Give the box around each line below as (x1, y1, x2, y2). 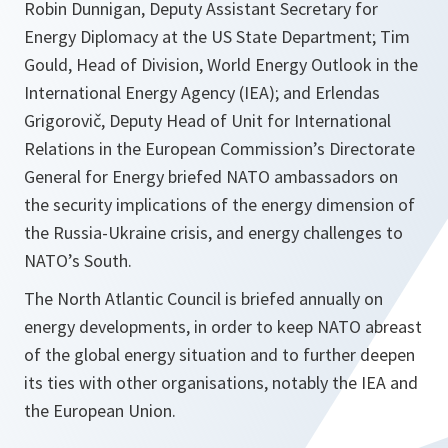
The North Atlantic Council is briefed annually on (24, 287, 383, 311)
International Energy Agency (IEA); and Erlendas (24, 81, 380, 105)
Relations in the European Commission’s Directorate (24, 137, 415, 161)
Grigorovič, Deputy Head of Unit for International (24, 109, 391, 133)
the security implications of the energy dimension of (24, 193, 415, 217)
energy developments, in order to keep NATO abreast (24, 315, 422, 339)
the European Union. (24, 399, 176, 423)
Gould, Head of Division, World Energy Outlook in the (24, 53, 418, 77)
